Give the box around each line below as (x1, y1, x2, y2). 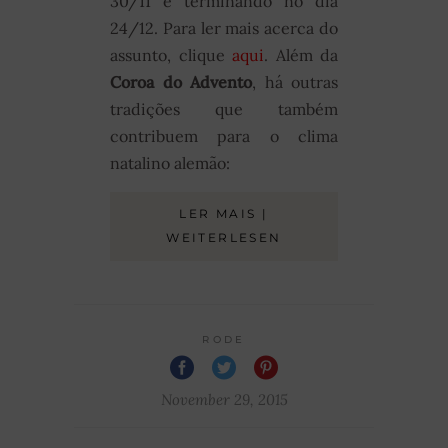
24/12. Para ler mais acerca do (110, 17, 338, 38)
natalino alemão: (110, 152, 230, 173)
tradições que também (110, 98, 338, 119)
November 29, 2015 (160, 389, 288, 409)
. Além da (264, 44, 338, 65)
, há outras (252, 71, 338, 92)
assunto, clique (110, 44, 232, 65)
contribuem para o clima (110, 125, 338, 146)
